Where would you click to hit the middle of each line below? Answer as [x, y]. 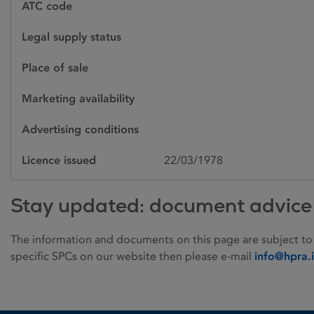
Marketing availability [78, 98]
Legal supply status [71, 37]
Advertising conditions [80, 129]
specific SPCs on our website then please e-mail [132, 256]
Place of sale [55, 68]
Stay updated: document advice [161, 205]
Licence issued [59, 160]
